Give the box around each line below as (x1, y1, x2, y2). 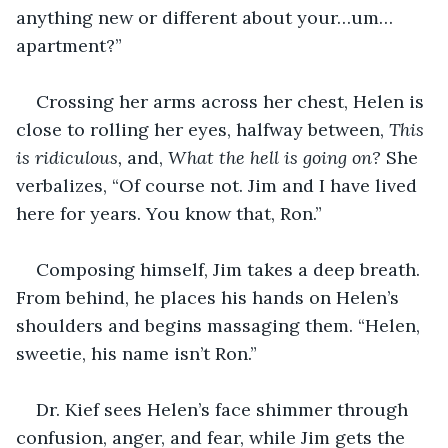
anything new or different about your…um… (16, 5, 393, 29)
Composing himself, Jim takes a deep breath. (36, 257, 425, 281)
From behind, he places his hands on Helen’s (16, 285, 404, 309)
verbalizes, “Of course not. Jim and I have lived (16, 173, 422, 197)
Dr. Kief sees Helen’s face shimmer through (36, 397, 413, 421)
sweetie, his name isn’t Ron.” (16, 341, 257, 365)
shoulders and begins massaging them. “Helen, (16, 313, 425, 337)
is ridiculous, (16, 145, 127, 169)
